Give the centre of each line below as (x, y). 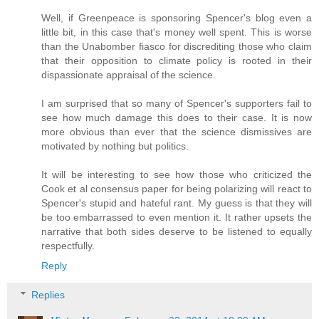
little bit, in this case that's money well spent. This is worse (177, 32)
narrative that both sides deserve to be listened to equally (177, 231)
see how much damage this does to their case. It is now (177, 117)
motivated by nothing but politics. (115, 146)
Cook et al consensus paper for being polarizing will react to (177, 188)
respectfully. (68, 245)
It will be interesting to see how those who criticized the (177, 174)
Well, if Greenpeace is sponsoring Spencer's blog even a (177, 17)
